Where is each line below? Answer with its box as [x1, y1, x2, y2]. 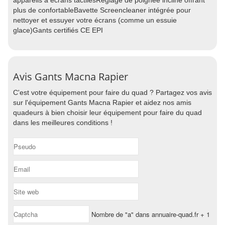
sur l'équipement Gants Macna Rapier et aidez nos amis [13, 98, 191, 106]
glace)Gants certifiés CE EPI [13, 26, 103, 34]
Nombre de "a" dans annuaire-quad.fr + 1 [89, 209, 210, 219]
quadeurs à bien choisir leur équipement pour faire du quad [13, 108, 202, 117]
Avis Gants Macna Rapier [13, 70, 128, 83]
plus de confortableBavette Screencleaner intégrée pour [13, 6, 191, 14]
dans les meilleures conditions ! [13, 119, 113, 127]
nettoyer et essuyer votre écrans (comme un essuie [13, 16, 177, 24]
